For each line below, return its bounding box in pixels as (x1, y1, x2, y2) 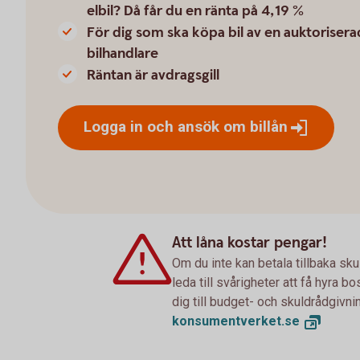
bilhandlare (87, 43, 158, 63)
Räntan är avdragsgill (87, 65, 219, 84)
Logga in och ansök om (84, 117, 250, 136)
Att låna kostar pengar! (172, 233, 327, 253)
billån (250, 117, 288, 136)
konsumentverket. (172, 313, 284, 329)
